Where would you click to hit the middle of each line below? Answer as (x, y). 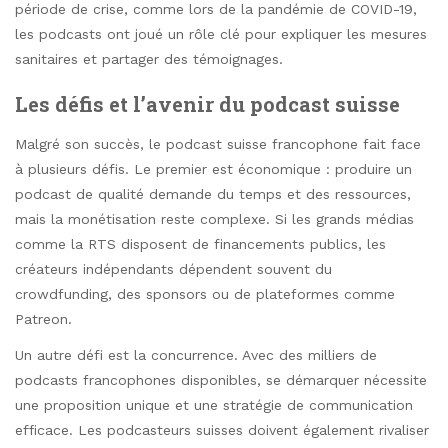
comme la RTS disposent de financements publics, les (200, 243)
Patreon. (43, 318)
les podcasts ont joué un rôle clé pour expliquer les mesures (221, 34)
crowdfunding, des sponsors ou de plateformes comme (205, 293)
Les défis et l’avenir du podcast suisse (207, 104)
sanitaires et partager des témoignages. (149, 59)
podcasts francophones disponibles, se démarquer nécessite (221, 379)
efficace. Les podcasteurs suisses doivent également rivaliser (222, 429)
